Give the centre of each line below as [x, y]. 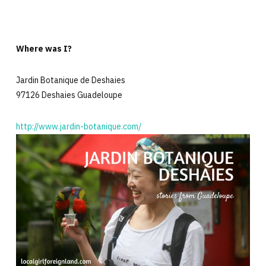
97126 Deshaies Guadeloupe [69, 95]
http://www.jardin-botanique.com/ [78, 127]
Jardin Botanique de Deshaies [70, 80]
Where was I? [44, 49]
